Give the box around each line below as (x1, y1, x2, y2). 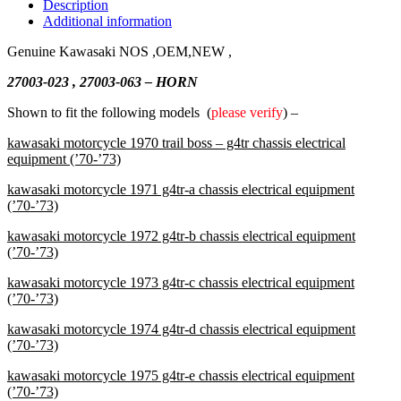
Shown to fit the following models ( (7, 104, 211, 120)
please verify (211, 104, 283, 120)
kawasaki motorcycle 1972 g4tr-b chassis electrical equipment (7, 227, 355, 243)
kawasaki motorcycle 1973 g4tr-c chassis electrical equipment (7, 274, 354, 290)
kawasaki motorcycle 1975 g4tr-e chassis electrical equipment (7, 367, 354, 383)
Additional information (43, 13, 172, 29)
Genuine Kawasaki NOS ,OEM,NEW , (7, 43, 232, 59)
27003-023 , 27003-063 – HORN (7, 73, 198, 90)
